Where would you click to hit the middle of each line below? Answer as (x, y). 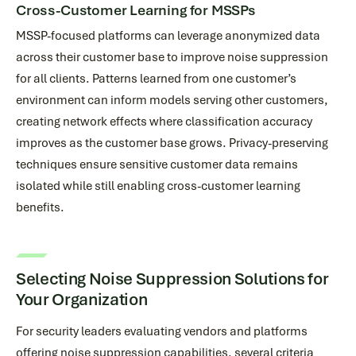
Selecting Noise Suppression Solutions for (172, 279)
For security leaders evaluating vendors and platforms (162, 331)
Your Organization (82, 299)
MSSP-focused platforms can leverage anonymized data (168, 36)
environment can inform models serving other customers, (172, 100)
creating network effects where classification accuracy (164, 122)
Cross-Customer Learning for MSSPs (136, 10)
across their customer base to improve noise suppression (172, 57)
